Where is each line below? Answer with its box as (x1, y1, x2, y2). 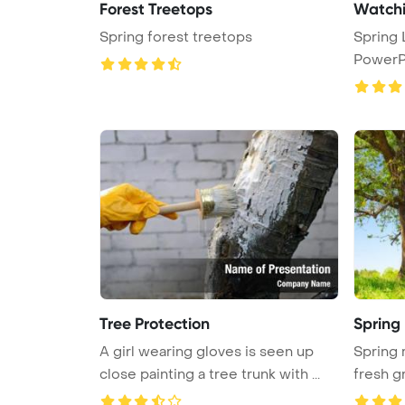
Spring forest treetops (99, 27, 252, 46)
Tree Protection (99, 313, 210, 334)
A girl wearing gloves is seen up (99, 342, 314, 361)
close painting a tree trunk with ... (99, 364, 320, 383)
